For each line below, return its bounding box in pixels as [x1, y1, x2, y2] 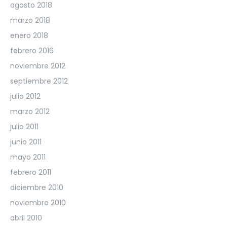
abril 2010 [10, 212, 42, 223]
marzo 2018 [10, 15, 50, 25]
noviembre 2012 [10, 60, 65, 71]
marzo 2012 [10, 106, 50, 117]
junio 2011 [10, 136, 42, 147]
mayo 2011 [10, 152, 46, 162]
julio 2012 [10, 91, 41, 101]
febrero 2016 [10, 45, 54, 56]
